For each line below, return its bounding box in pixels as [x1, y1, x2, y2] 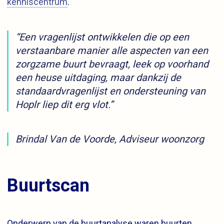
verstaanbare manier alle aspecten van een [15, 44, 208, 56]
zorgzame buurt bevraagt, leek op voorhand [15, 57, 208, 70]
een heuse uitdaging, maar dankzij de [15, 71, 181, 83]
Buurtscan [7, 174, 89, 196]
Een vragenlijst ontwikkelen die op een [19, 30, 189, 43]
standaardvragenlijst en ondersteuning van [15, 84, 205, 97]
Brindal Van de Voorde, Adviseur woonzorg [15, 132, 204, 145]
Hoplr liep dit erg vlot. [15, 98, 109, 110]
